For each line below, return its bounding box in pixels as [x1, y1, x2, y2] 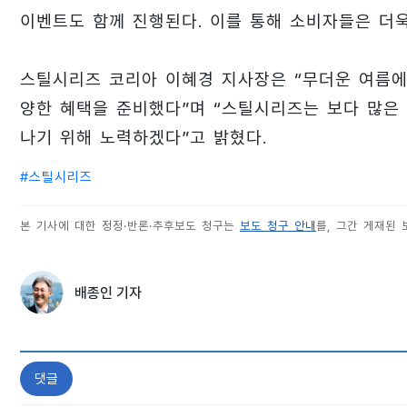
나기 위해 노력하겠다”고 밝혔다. [20, 127, 267, 149]
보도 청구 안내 [240, 219, 316, 233]
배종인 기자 [74, 284, 142, 303]
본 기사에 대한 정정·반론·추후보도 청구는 [20, 219, 240, 233]
